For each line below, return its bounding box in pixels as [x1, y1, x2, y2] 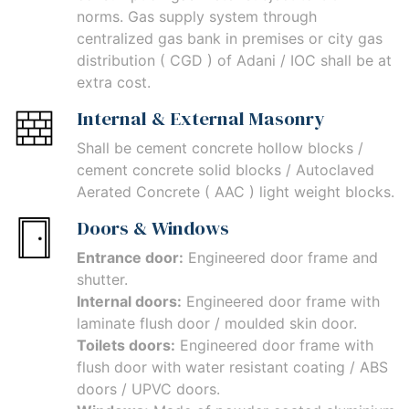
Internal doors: [77, 292, 182, 311]
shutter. [77, 270, 128, 289]
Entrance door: [77, 248, 184, 267]
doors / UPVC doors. [77, 380, 220, 399]
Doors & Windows [77, 215, 229, 242]
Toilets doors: [77, 336, 175, 355]
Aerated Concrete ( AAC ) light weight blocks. [77, 183, 394, 202]
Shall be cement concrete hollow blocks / [77, 139, 363, 158]
